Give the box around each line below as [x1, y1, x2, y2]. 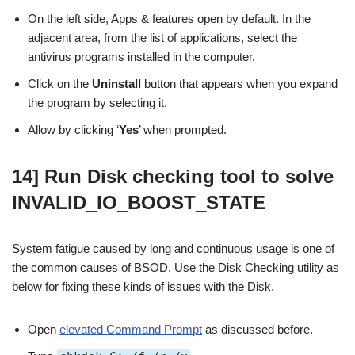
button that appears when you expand [141, 77, 338, 91]
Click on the [28, 77, 92, 91]
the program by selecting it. [28, 96, 167, 110]
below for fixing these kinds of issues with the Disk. [12, 280, 274, 294]
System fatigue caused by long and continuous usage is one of [12, 242, 334, 256]
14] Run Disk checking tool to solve [12, 166, 334, 188]
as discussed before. [202, 323, 313, 337]
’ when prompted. [139, 123, 227, 137]
